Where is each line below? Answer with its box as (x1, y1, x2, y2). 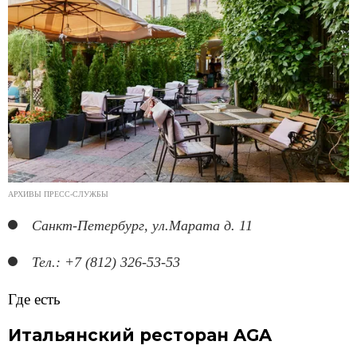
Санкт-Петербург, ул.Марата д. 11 (32, 217, 253, 233)
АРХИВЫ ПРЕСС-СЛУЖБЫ (8, 189, 108, 198)
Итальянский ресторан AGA (8, 324, 272, 345)
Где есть (8, 290, 61, 308)
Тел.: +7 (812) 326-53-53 (32, 253, 180, 270)
